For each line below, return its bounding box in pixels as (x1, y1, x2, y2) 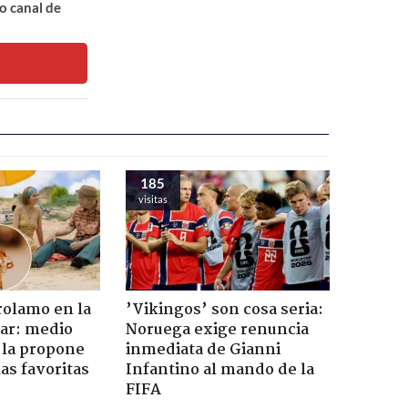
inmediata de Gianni (125, 337, 280, 362)
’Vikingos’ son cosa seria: (125, 297, 323, 322)
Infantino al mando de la (125, 357, 314, 382)
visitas (138, 192, 168, 205)
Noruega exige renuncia (125, 317, 309, 342)
